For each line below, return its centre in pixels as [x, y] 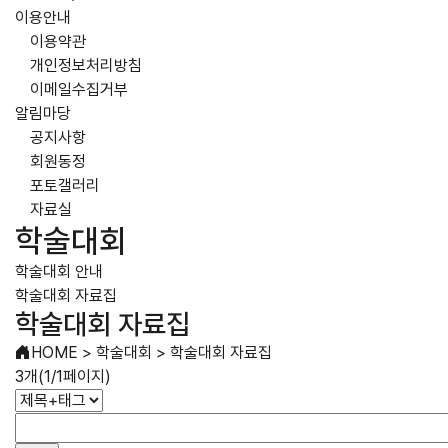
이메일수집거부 [79, 89]
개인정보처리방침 [86, 65]
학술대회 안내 [59, 271]
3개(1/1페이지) [63, 376]
